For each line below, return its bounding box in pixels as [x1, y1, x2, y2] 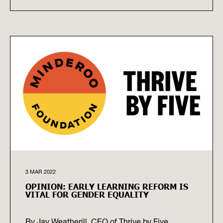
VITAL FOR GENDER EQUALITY [25, 189, 149, 200]
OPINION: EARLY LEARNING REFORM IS [25, 181, 188, 192]
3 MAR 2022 [25, 168, 56, 176]
